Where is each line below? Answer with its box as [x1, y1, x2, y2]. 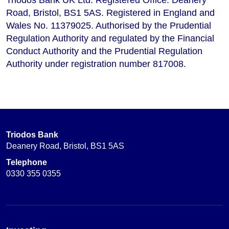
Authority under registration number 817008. [6, 58, 186, 69]
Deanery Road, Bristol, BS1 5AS [6, 141, 124, 150]
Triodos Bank [6, 130, 58, 139]
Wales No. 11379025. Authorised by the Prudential [6, 20, 211, 31]
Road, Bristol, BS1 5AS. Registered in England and [6, 7, 215, 18]
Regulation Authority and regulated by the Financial [6, 33, 214, 43]
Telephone [6, 157, 47, 167]
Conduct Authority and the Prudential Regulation [6, 45, 202, 56]
